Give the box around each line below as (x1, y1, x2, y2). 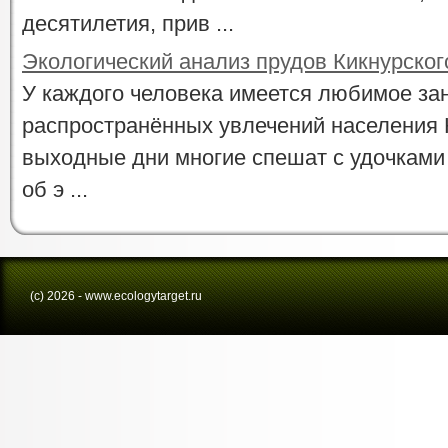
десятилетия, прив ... (22, 11, 234, 36)
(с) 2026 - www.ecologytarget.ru (30, 289, 202, 303)
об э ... (22, 177, 88, 202)
